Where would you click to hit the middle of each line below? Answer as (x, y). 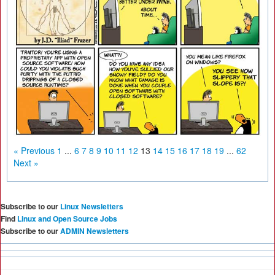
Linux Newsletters (92, 206)
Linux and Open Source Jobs (67, 218)
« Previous (34, 150)
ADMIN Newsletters (95, 230)
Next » (26, 162)
